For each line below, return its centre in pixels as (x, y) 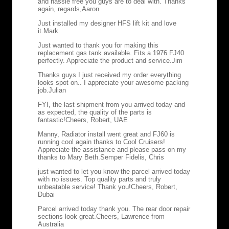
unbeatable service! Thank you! (84, 187)
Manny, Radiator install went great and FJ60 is (106, 134)
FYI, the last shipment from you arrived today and (111, 104)
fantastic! (52, 120)
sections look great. (67, 216)
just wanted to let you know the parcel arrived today (114, 171)
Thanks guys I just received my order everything (109, 75)
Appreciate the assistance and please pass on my (112, 149)
